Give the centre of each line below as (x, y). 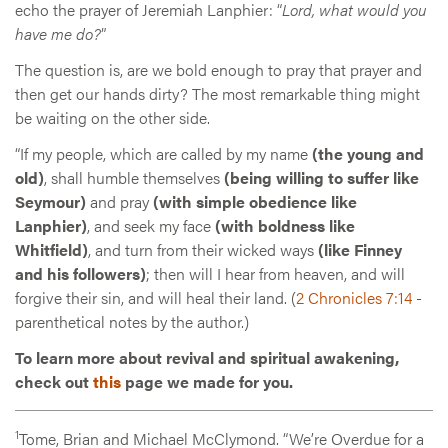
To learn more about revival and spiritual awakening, (207, 358)
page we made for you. (207, 382)
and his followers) (80, 274)
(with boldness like (285, 226)
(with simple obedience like (255, 202)
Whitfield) (51, 250)
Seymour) (50, 202)
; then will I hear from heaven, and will (275, 274)
